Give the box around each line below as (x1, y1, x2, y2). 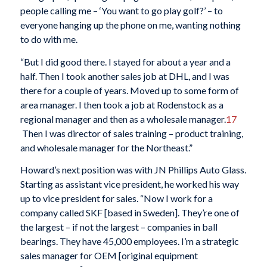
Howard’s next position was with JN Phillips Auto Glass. (20, 164, 246, 176)
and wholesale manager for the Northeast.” (20, 141, 193, 153)
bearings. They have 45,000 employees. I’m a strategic (20, 235, 239, 247)
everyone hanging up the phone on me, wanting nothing (20, 19, 241, 31)
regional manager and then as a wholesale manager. (20, 113, 226, 125)
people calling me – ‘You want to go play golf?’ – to (20, 5, 223, 17)
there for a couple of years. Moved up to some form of (20, 84, 239, 96)
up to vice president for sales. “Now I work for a (20, 193, 213, 204)
